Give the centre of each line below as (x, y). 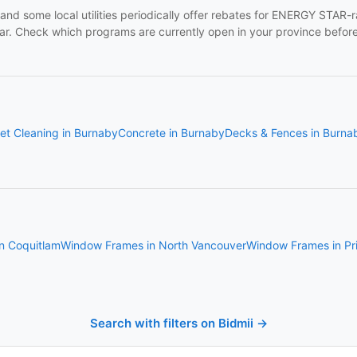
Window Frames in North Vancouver (153, 245)
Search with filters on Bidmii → (178, 323)
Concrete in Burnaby (171, 133)
